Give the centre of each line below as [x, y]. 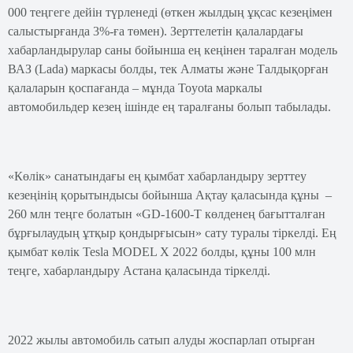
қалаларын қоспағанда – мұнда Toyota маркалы [135, 88]
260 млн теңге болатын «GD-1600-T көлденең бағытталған [167, 214]
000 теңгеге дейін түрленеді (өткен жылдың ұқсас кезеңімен [170, 12]
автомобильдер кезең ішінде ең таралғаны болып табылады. [169, 107]
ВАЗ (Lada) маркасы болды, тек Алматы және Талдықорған [168, 69]
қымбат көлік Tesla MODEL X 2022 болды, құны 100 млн [162, 252]
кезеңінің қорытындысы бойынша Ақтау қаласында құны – [170, 195]
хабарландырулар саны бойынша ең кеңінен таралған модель [173, 50]
